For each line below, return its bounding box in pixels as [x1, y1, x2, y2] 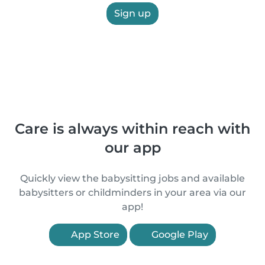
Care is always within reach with [15, 120, 250, 137]
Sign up [114, 8, 151, 19]
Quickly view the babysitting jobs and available [20, 173, 245, 184]
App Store [69, 229, 119, 240]
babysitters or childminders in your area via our [19, 187, 246, 198]
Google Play [149, 229, 208, 240]
